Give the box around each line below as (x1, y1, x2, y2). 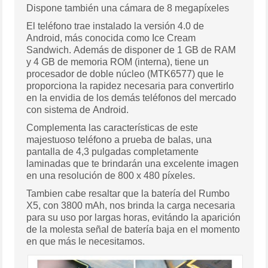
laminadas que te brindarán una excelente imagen (26, 159, 239, 169)
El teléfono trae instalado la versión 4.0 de (26, 21, 205, 32)
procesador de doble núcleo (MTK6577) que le (26, 69, 224, 80)
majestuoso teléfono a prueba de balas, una (26, 135, 212, 145)
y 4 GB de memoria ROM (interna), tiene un (26, 57, 209, 68)
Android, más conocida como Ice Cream (26, 33, 196, 44)
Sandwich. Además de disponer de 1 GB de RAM (26, 45, 236, 56)
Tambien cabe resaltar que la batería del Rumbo (26, 188, 230, 199)
